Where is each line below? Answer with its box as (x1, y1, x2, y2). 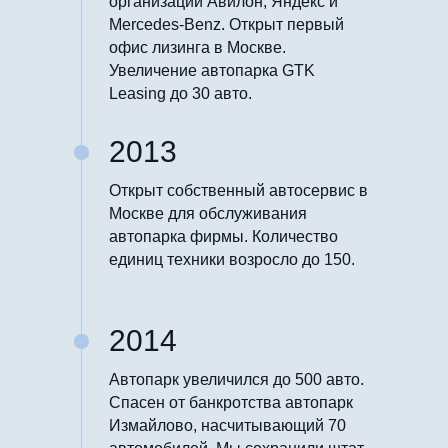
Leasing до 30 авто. (109, 84, 252, 102)
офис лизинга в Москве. (109, 38, 286, 56)
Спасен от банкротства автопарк (109, 393, 353, 411)
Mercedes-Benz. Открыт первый (109, 15, 344, 33)
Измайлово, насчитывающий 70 (109, 416, 346, 434)
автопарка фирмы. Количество (109, 227, 338, 245)
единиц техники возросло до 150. (109, 250, 355, 268)
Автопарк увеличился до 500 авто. (109, 370, 364, 388)
